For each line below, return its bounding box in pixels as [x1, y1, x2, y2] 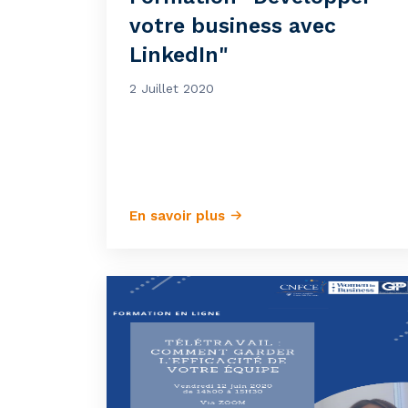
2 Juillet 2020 [129, 81, 214, 96]
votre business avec [129, 14, 336, 38]
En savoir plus [129, 208, 229, 224]
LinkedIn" [129, 43, 229, 67]
